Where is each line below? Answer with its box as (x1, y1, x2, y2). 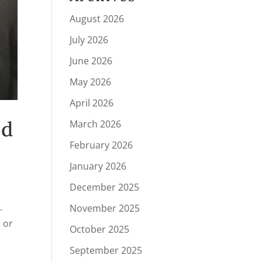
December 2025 (70, 181, 140, 194)
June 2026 (70, 54, 113, 67)
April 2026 (70, 96, 114, 109)
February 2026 (70, 139, 133, 151)
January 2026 (70, 160, 127, 173)
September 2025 (70, 244, 143, 257)
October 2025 (70, 223, 130, 236)
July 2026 (70, 33, 109, 46)
